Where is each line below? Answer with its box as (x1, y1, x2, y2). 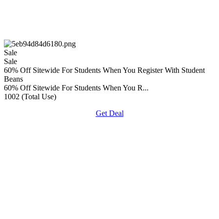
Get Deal (95, 109, 124, 117)
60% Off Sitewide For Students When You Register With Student (4, 66, 205, 74)
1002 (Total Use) (4, 92, 56, 101)
